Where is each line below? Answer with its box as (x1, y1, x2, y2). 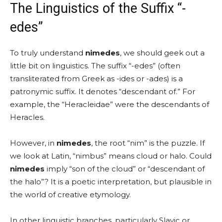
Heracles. (10, 112, 45, 122)
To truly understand (10, 48, 85, 57)
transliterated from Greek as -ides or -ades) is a (10, 73, 183, 83)
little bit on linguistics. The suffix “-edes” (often (10, 60, 180, 70)
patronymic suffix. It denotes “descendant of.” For (10, 86, 195, 96)
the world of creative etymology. (10, 189, 131, 199)
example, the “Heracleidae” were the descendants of (10, 99, 209, 109)
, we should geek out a (120, 48, 205, 57)
